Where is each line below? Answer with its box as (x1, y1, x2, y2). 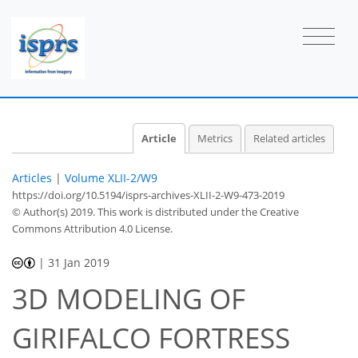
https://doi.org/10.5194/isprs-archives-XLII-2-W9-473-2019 (12, 187, 284, 202)
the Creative (241, 204, 299, 219)
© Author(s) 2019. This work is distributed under (12, 204, 241, 219)
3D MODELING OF (12, 280, 245, 318)
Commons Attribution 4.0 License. (12, 221, 173, 236)
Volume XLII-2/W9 (65, 169, 157, 185)
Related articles (253, 131, 325, 145)
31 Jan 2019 (48, 254, 110, 270)
